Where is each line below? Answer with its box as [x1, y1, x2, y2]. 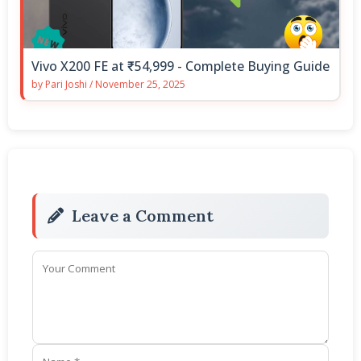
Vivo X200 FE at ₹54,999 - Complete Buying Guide [31, 56, 330, 75]
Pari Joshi [45, 77, 87, 91]
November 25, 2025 [95, 77, 185, 91]
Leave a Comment [72, 205, 214, 226]
